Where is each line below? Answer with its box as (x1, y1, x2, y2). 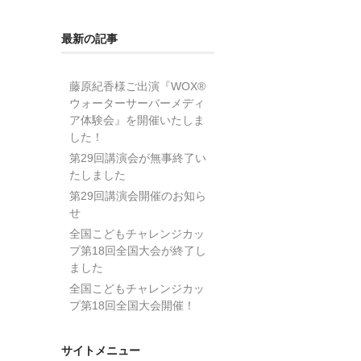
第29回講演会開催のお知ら (69, 189, 206, 202)
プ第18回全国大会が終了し (69, 243, 206, 257)
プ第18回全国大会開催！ (69, 298, 195, 312)
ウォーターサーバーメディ (69, 96, 205, 110)
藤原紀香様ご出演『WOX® (69, 79, 205, 93)
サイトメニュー (61, 343, 140, 357)
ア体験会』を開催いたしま (69, 113, 205, 127)
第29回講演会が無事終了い (69, 151, 206, 164)
